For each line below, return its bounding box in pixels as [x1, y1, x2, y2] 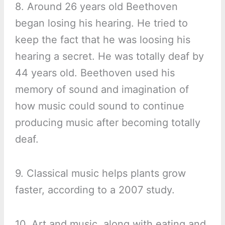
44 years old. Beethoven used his [15, 67, 175, 79]
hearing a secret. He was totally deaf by [15, 50, 204, 63]
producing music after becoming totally [15, 117, 200, 129]
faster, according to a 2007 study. [15, 184, 175, 196]
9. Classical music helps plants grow [15, 167, 186, 180]
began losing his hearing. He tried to [15, 17, 188, 30]
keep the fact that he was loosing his [15, 34, 190, 46]
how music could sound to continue [15, 100, 184, 113]
